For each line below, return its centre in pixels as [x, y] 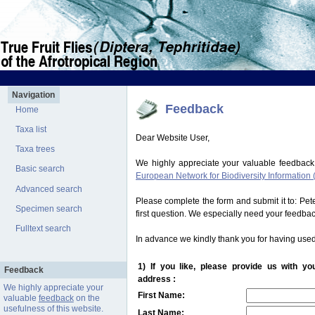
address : [157, 279]
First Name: [161, 295]
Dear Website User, [173, 137]
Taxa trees [36, 149]
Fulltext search [44, 229]
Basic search [40, 169]
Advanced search [49, 189]
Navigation [34, 95]
